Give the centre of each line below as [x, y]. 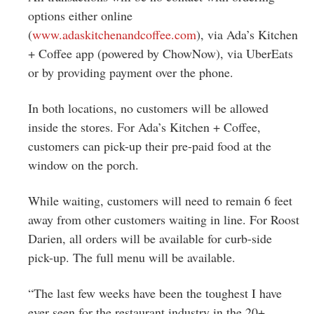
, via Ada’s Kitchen [249, 34]
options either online [80, 15]
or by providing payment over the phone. [131, 72]
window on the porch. [83, 164]
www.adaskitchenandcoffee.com [114, 34]
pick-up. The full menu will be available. [132, 257]
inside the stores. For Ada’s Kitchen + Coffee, [144, 127]
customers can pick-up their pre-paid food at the [150, 145]
